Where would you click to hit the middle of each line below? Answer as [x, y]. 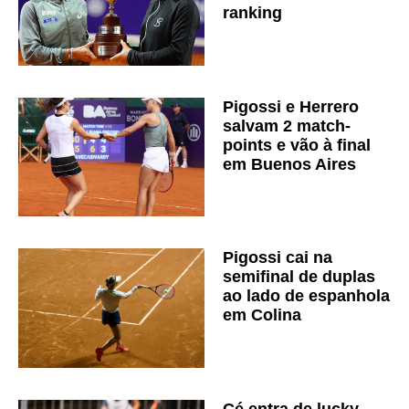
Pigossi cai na [278, 258]
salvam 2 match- [287, 126]
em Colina [262, 315]
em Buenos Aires [289, 164]
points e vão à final [297, 145]
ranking [252, 13]
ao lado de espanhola [306, 296]
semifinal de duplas [299, 277]
